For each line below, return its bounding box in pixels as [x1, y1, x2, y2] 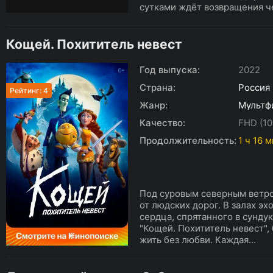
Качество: [140, 117, 185, 129]
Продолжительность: [140, 135, 236, 146]
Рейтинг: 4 [10, 86, 48, 95]
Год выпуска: [140, 64, 200, 76]
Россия [238, 82, 270, 93]
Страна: [140, 82, 175, 93]
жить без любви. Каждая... [140, 234, 256, 246]
